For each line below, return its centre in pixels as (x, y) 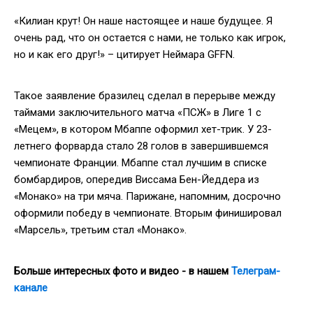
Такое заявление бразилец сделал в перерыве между (145, 95)
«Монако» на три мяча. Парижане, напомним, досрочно (147, 196)
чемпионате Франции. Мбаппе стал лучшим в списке (140, 162)
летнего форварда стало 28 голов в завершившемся (141, 146)
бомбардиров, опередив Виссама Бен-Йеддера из (137, 179)
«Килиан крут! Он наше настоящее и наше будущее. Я (143, 21)
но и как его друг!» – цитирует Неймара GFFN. (124, 54)
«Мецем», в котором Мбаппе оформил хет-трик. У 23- (143, 129)
